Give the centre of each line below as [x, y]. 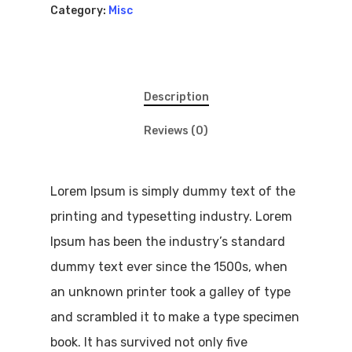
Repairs [246, 79]
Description [176, 97]
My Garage [262, 118]
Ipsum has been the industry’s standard [168, 241]
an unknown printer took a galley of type [170, 291]
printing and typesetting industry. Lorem [171, 216]
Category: [79, 10]
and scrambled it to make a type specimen [175, 317]
